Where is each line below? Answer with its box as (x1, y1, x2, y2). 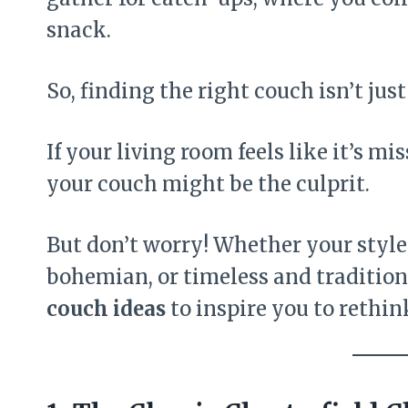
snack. (46, 16, 111, 43)
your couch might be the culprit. (46, 170, 370, 197)
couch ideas (46, 295, 166, 321)
